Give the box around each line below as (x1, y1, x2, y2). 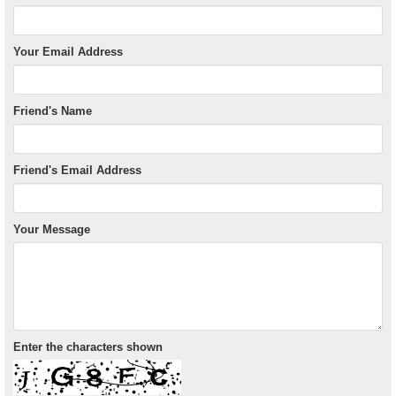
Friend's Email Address (13, 164, 141, 178)
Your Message (13, 223, 90, 237)
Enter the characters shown (13, 340, 163, 354)
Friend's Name (13, 104, 92, 118)
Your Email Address (13, 45, 123, 59)
